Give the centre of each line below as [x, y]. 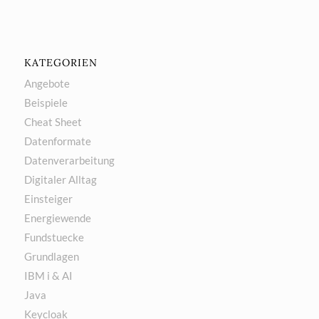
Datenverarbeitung [69, 160]
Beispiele [46, 102]
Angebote [47, 83]
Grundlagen [51, 256]
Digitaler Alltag [60, 179]
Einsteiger [48, 198]
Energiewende [57, 218]
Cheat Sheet [53, 121]
